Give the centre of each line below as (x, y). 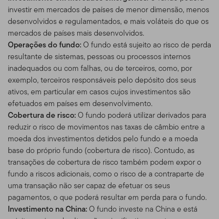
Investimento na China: (47, 209)
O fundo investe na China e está (142, 209)
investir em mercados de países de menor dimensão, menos (109, 9)
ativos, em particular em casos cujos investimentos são (99, 91)
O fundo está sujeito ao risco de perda (146, 44)
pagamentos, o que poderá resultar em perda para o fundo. (107, 197)
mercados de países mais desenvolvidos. (76, 33)
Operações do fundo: (44, 44)
